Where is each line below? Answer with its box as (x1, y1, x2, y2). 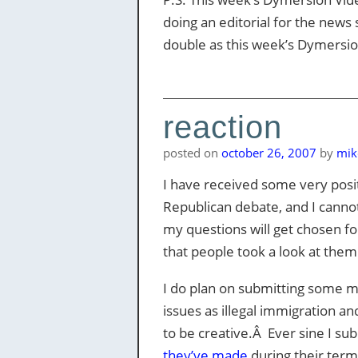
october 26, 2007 (221, 145, 316, 161)
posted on (162, 145, 221, 161)
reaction (162, 109, 282, 145)
